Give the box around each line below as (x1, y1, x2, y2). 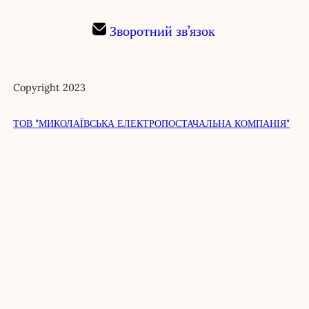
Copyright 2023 (13, 81, 86, 94)
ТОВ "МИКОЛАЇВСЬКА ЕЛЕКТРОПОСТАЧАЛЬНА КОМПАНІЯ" (13, 117, 290, 130)
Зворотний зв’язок (110, 21, 216, 39)
